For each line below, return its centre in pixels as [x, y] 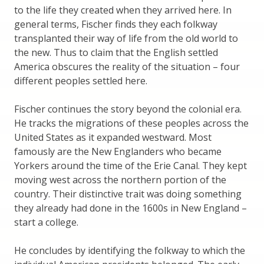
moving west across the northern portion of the [120, 180]
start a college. [46, 222]
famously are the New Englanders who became [118, 152]
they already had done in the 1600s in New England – [131, 208]
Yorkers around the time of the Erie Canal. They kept [131, 166]
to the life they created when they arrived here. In [123, 10]
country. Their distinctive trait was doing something [128, 194]
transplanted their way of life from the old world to [126, 39]
